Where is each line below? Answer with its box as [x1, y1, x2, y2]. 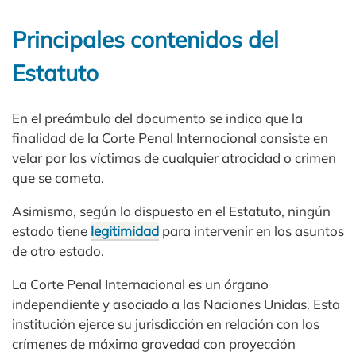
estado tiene [12, 222, 91, 240]
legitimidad [91, 222, 159, 240]
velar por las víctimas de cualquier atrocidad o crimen [12, 149, 336, 167]
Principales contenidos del [12, 25, 279, 53]
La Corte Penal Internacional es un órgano [12, 276, 269, 293]
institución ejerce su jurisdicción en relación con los [12, 315, 319, 333]
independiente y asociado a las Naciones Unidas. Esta [12, 296, 340, 313]
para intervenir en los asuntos [159, 222, 344, 240]
